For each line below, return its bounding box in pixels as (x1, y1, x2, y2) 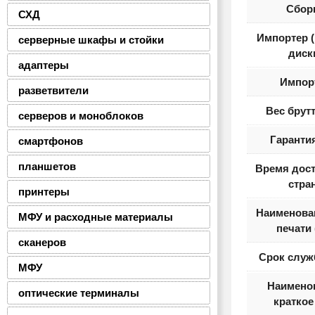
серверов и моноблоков (18, 110, 143, 122)
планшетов (18, 160, 76, 172)
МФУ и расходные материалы (18, 211, 173, 223)
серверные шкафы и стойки (18, 34, 164, 46)
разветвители (18, 84, 89, 96)
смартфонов (18, 135, 83, 147)
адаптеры (18, 59, 69, 71)
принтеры (18, 186, 70, 198)
